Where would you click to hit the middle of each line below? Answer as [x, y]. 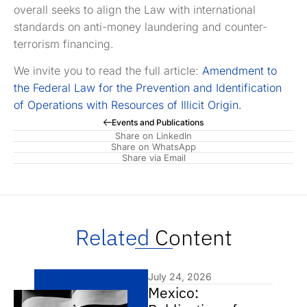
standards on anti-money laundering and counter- [140, 27]
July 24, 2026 [180, 277]
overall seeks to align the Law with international [135, 10]
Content [191, 237]
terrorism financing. [64, 44]
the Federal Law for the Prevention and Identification [148, 88]
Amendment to [240, 71]
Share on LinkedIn [153, 136]
